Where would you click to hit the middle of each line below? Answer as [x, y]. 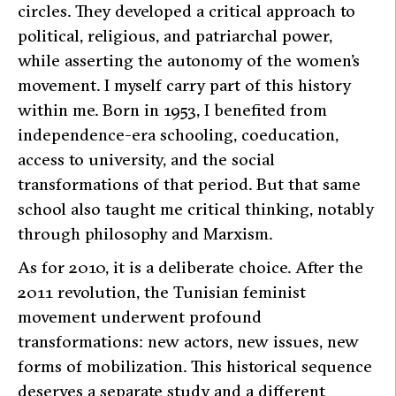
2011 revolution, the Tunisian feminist [162, 292]
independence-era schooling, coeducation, [178, 135]
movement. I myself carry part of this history [184, 85]
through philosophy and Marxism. [145, 234]
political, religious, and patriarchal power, [175, 36]
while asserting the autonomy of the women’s [189, 61]
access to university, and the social [146, 160]
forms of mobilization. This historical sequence [195, 366]
